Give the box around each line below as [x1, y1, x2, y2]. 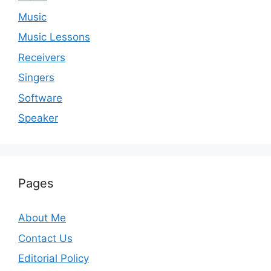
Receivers [18, 51, 65, 64]
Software [18, 91, 62, 104]
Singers [18, 71, 54, 84]
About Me [18, 212, 66, 224]
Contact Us [18, 232, 73, 244]
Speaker [18, 112, 58, 125]
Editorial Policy [18, 252, 89, 265]
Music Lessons [18, 31, 90, 44]
